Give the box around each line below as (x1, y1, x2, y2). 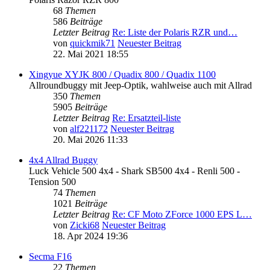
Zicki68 (70, 219, 99, 230)
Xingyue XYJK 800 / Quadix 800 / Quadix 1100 (29, 69, 216, 80)
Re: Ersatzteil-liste (112, 112, 181, 123)
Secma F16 (29, 251, 72, 262)
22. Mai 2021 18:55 (53, 48, 128, 59)
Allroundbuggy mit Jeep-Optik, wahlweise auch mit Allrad (29, 80, 252, 90)
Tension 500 (29, 176, 76, 187)
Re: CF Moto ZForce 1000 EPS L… (112, 209, 252, 219)
